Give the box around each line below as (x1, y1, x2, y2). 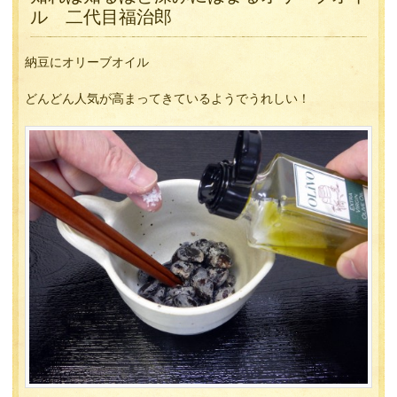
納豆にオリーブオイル (25, 54, 149, 69)
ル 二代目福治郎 (30, 6, 172, 27)
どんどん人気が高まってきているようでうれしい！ (25, 90, 310, 105)
